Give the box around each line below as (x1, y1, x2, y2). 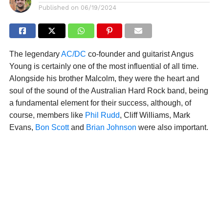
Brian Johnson (86, 123, 136, 132)
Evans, (9, 123, 35, 132)
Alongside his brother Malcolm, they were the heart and (9, 74, 199, 83)
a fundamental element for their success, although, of (9, 99, 191, 108)
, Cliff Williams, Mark (119, 111, 190, 120)
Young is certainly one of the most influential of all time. (9, 62, 198, 71)
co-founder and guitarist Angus (86, 50, 194, 59)
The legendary (9, 50, 61, 59)
